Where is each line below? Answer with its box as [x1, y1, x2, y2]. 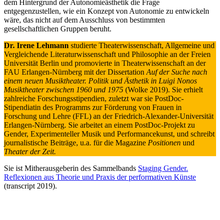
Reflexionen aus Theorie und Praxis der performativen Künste [4, 172, 196, 181]
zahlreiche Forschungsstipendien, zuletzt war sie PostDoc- [4, 94, 184, 103]
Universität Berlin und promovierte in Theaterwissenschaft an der [4, 58, 206, 67]
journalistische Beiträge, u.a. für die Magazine [4, 138, 148, 147]
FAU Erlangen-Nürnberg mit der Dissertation [4, 67, 146, 76]
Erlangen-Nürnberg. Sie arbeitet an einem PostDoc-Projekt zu [4, 120, 195, 129]
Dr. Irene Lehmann [4, 41, 69, 50]
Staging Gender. [138, 164, 188, 172]
